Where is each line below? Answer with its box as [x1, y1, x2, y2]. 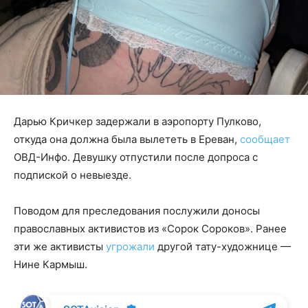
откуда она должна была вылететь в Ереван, [14, 133, 240, 146]
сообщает [240, 133, 290, 146]
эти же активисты [14, 240, 106, 254]
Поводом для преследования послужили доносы [14, 204, 260, 218]
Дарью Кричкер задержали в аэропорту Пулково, [14, 115, 261, 129]
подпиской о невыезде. [14, 168, 134, 182]
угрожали [106, 240, 155, 254]
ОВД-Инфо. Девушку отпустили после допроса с [14, 151, 258, 164]
